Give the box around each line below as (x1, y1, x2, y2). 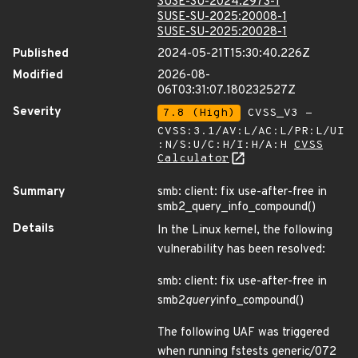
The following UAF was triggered (157, 325, 329, 340)
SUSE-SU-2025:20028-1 (157, 25, 287, 40)
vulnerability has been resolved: (157, 242, 325, 257)
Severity (13, 105, 62, 120)
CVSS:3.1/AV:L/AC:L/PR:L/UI (157, 125, 344, 138)
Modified (13, 68, 63, 83)
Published (13, 46, 69, 62)
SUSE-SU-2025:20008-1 (157, 10, 287, 25)
